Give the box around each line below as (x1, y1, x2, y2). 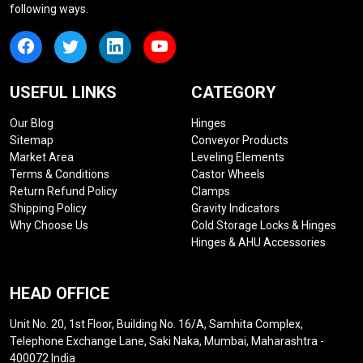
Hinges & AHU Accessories (191, 235, 326, 249)
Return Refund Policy (10, 184, 117, 198)
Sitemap (10, 133, 53, 147)
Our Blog (10, 116, 53, 130)
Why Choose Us (10, 218, 88, 232)
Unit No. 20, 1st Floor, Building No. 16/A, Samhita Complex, (10, 317, 303, 331)
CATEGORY (191, 82, 276, 102)
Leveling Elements (191, 150, 284, 164)
